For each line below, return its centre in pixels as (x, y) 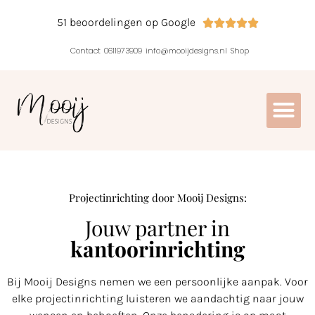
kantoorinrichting (157, 249)
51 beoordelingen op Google (126, 22)
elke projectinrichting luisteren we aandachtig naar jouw (157, 298)
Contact (85, 51)
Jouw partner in (157, 227)
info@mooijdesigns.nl (186, 51)
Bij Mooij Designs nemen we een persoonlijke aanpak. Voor (157, 281)
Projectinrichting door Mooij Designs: (157, 197)
